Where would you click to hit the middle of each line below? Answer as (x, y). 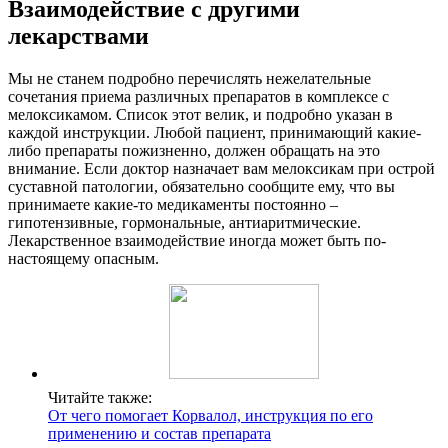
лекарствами (78, 36)
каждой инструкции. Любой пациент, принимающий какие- (214, 132)
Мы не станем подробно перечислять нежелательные (189, 78)
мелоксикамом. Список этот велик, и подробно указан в (200, 114)
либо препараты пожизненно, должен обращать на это (194, 150)
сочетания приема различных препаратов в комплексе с (198, 96)
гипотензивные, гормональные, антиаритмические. (184, 222)
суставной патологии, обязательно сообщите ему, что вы (201, 186)
